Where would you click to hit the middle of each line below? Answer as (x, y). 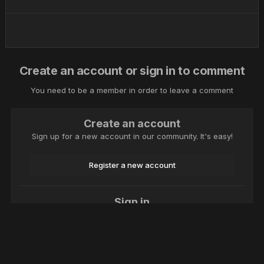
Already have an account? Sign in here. (132, 215)
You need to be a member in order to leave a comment (132, 90)
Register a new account (132, 165)
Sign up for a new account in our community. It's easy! (132, 136)
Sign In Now (132, 244)
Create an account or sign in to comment (132, 71)
